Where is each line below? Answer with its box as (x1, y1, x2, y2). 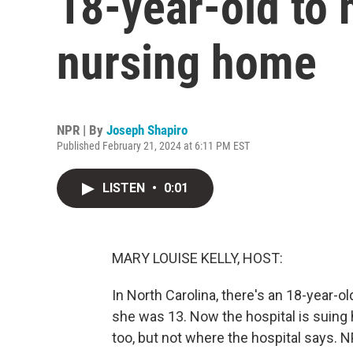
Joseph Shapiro (106, 122, 188, 138)
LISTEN (102, 180, 148, 195)
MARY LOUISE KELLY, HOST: (112, 250, 283, 266)
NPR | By (57, 122, 106, 138)
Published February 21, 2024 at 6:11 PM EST (57, 139, 250, 152)
